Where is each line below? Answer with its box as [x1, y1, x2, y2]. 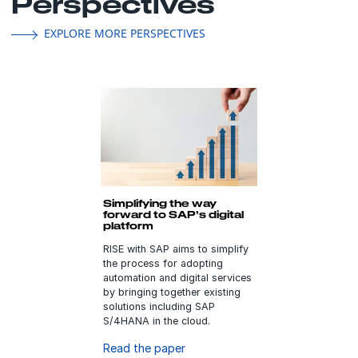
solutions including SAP [102, 300, 215, 312]
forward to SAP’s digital [102, 208, 244, 220]
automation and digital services [102, 271, 252, 284]
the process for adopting [102, 257, 223, 269]
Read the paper [102, 340, 185, 355]
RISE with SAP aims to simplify [102, 242, 249, 255]
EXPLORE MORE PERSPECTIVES [43, 26, 205, 42]
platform [102, 219, 153, 231]
